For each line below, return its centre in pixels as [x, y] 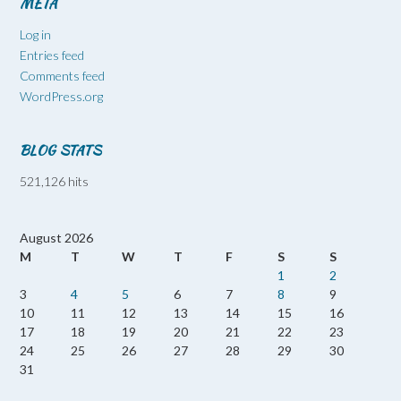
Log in [35, 35]
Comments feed [62, 76]
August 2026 [56, 238]
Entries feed [52, 55]
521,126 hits [54, 182]
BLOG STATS [60, 151]
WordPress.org [61, 97]
